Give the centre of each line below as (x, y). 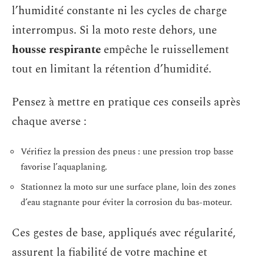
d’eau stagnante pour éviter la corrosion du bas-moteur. (126, 202)
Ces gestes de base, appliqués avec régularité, (124, 233)
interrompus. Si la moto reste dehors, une (114, 30)
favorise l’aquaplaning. (64, 167)
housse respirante (56, 50)
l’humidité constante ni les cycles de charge (119, 11)
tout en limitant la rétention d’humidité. (112, 69)
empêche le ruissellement (165, 50)
